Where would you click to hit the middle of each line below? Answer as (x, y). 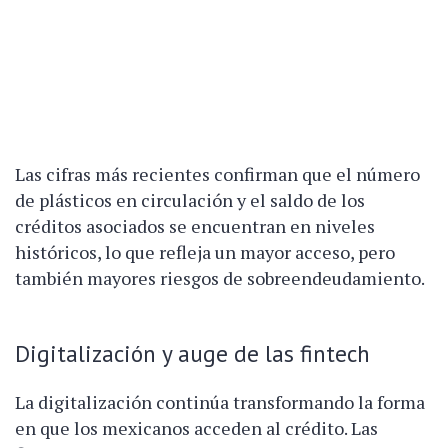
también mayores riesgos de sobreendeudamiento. (220, 277)
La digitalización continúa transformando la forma (220, 401)
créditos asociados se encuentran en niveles (195, 225)
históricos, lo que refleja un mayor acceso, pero (205, 251)
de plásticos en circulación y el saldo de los (190, 199)
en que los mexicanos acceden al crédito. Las (196, 427)
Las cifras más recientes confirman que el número (217, 173)
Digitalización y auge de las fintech (192, 352)
